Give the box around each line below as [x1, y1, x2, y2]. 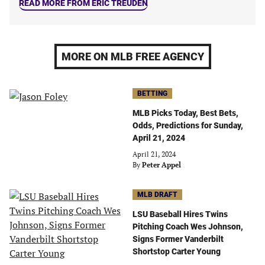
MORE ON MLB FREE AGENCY [61, 50, 204, 63]
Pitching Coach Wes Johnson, [132, 222, 243, 231]
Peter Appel [142, 160, 181, 169]
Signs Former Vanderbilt [132, 234, 224, 244]
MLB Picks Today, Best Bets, [132, 108, 238, 118]
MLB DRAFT [137, 190, 177, 199]
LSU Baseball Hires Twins [132, 209, 228, 219]
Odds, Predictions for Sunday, [132, 121, 243, 130]
